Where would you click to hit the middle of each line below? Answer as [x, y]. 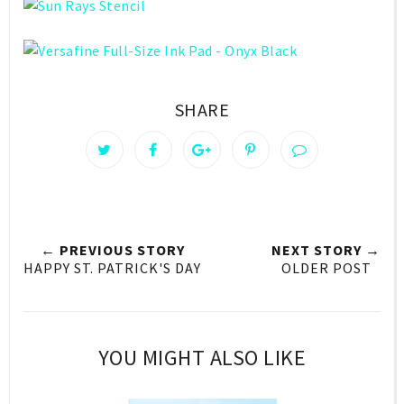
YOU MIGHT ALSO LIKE [202, 358]
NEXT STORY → [326, 250]
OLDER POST [326, 268]
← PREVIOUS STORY [112, 250]
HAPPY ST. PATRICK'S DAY [112, 268]
